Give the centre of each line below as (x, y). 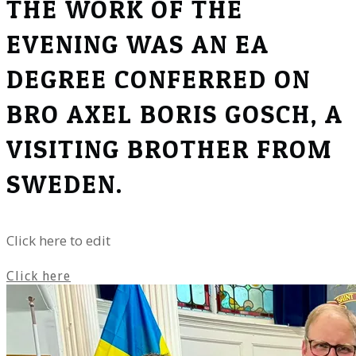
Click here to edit (58, 240)
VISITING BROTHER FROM (169, 149)
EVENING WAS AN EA (138, 44)
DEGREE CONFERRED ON (159, 79)
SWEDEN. (65, 184)
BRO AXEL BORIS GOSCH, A (175, 114)
